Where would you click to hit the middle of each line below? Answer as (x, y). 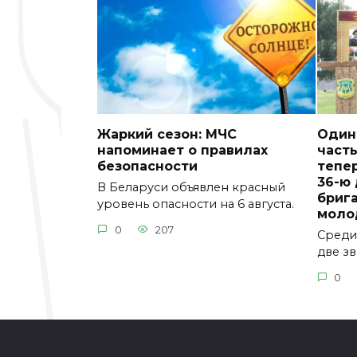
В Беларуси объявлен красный (191, 188)
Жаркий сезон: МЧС (167, 134)
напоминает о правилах (182, 150)
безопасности (147, 166)
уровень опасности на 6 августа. (196, 204)
